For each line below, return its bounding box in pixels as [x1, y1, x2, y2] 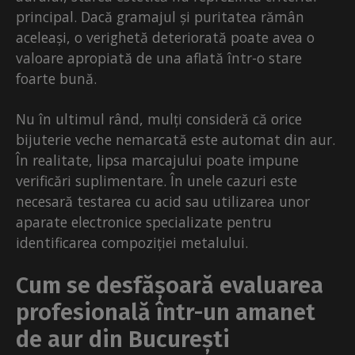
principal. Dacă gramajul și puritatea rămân [16, 7, 304, 27]
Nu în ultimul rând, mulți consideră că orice [16, 109, 302, 129]
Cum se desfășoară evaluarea [16, 272, 323, 300]
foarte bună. [16, 69, 97, 89]
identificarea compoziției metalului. [16, 233, 248, 253]
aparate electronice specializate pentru [16, 212, 272, 232]
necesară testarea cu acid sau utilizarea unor [16, 192, 310, 212]
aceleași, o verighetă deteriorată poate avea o [16, 28, 315, 48]
